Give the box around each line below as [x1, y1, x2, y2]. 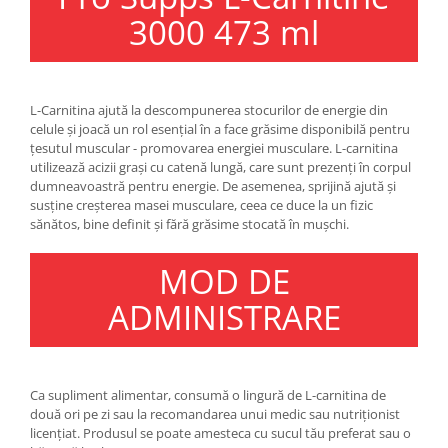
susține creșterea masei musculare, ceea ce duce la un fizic [30, 195, 373, 214]
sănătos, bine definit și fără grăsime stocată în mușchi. [30, 214, 352, 233]
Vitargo [15, 54, 62, 73]
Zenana [15, 106, 65, 125]
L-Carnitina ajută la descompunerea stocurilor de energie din [30, 100, 388, 119]
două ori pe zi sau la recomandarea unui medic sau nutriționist [30, 404, 400, 423]
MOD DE [158, 258, 290, 304]
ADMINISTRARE [107, 294, 341, 340]
